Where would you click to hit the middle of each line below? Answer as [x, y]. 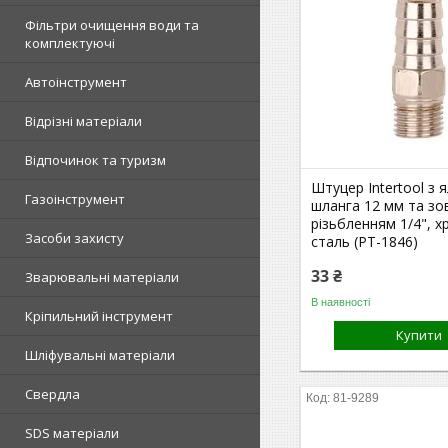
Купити [419, 335]
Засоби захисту [74, 238]
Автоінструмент [76, 82]
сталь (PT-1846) [365, 241]
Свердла [52, 394]
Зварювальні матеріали [102, 277]
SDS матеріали [72, 433]
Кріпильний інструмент [99, 316]
